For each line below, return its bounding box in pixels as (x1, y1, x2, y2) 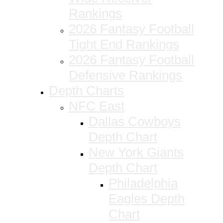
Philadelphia (109, 176, 178, 191)
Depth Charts (49, 83, 124, 99)
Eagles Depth (109, 191, 185, 207)
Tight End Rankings (69, 37, 179, 52)
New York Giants (89, 145, 184, 160)
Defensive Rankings (69, 68, 182, 83)
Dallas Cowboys (89, 114, 181, 129)
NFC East (69, 99, 124, 114)
